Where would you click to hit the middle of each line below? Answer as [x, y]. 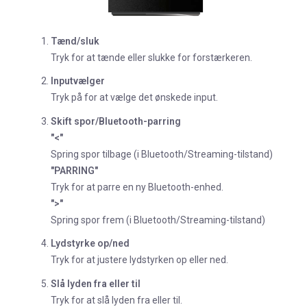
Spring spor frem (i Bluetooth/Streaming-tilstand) [158, 220]
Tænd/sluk [75, 41]
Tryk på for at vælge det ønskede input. [134, 98]
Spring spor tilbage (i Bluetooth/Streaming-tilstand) [162, 154]
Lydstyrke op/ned [90, 244]
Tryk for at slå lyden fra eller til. [116, 300]
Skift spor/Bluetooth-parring [116, 121]
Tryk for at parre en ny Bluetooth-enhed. [137, 187]
